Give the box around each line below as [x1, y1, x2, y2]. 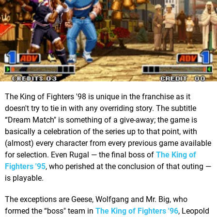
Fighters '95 [5, 162, 46, 171]
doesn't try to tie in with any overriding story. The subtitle [5, 104, 196, 113]
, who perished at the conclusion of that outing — [46, 162, 211, 171]
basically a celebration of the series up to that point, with [5, 127, 197, 137]
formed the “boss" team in [5, 206, 95, 216]
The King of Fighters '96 [95, 206, 178, 216]
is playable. [5, 173, 44, 183]
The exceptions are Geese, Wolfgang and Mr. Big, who [5, 195, 187, 204]
